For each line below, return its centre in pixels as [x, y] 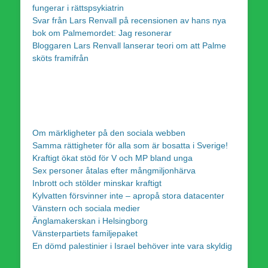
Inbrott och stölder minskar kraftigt [97, 183]
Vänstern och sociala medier [86, 208]
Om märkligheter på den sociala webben [109, 133]
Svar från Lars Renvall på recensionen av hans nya [129, 20]
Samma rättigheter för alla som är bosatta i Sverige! [130, 145]
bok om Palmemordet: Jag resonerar [102, 33]
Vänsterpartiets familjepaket [85, 233]
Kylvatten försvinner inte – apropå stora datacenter [128, 195]
